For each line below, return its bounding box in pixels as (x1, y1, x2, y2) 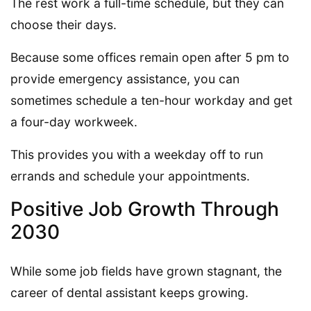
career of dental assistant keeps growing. (10, 285, 249, 301)
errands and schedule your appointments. (10, 169, 250, 184)
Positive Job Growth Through (10, 197, 279, 221)
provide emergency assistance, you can (10, 72, 239, 87)
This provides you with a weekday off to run (10, 147, 263, 162)
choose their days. (10, 17, 117, 33)
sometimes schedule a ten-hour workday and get (10, 93, 292, 108)
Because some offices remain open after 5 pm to (10, 50, 289, 65)
